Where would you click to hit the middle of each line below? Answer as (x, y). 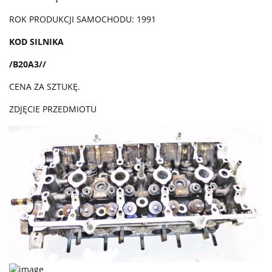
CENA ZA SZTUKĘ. (45, 87)
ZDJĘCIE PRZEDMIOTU (53, 109)
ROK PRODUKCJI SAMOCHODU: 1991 (83, 19)
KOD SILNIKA (36, 42)
